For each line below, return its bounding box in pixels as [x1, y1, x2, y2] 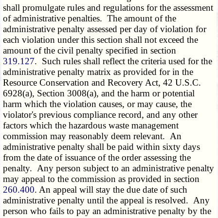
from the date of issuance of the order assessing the [3, 152, 191, 163]
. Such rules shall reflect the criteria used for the [35, 56, 213, 67]
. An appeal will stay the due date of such [35, 184, 188, 195]
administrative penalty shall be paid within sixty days [3, 142, 200, 152]
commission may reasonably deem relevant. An [3, 131, 182, 142]
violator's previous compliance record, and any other [3, 109, 198, 120]
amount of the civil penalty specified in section [3, 45, 177, 56]
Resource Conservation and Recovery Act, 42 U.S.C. [3, 77, 201, 88]
